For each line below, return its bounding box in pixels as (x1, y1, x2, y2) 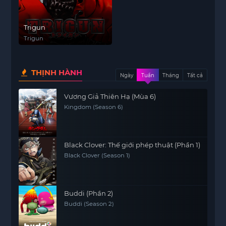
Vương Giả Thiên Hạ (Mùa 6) (64, 92, 156, 100)
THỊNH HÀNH (29, 68, 83, 77)
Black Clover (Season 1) (64, 152, 131, 159)
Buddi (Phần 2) (64, 189, 114, 197)
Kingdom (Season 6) (64, 103, 124, 110)
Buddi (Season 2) (64, 200, 115, 207)
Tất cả (187, 72, 203, 79)
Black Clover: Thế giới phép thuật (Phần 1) (64, 141, 201, 149)
